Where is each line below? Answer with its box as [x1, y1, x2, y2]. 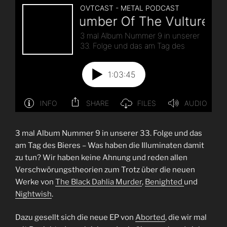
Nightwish [15, 189, 52, 199]
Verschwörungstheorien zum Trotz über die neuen [15, 165, 195, 174]
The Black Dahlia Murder [55, 177, 142, 186]
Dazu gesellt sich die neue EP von [15, 213, 135, 222]
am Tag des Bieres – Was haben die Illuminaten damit [15, 140, 204, 150]
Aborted [135, 213, 165, 222]
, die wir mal [165, 213, 207, 222]
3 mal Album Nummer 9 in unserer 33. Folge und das [15, 128, 202, 138]
